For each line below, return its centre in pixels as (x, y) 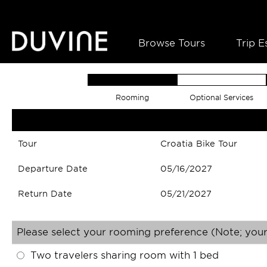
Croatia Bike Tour (199, 144)
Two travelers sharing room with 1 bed (125, 255)
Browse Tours (172, 43)
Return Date (45, 194)
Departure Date (53, 169)
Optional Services (221, 97)
